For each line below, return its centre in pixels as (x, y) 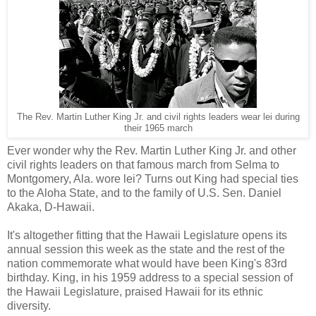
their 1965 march (158, 128)
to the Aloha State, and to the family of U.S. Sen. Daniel (144, 193)
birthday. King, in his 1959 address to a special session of (150, 277)
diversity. (29, 305)
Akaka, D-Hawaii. (51, 207)
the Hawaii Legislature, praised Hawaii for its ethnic (135, 291)
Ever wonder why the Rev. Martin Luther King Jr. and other (152, 150)
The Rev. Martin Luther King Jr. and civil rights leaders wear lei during (158, 117)
